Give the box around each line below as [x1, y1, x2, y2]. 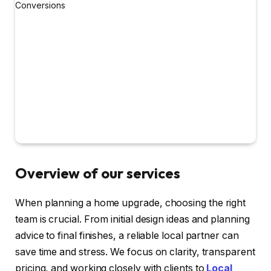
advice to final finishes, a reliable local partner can [15, 230, 239, 242]
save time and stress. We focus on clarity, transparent [15, 246, 255, 258]
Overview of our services [15, 164, 181, 183]
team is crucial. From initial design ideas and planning [15, 214, 250, 226]
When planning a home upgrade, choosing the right [15, 197, 246, 209]
